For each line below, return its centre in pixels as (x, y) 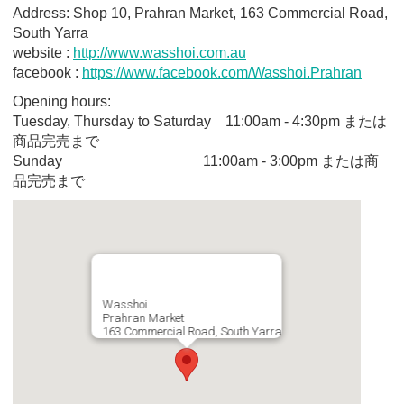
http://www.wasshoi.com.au (160, 52)
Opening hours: (62, 101)
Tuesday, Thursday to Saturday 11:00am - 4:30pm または (200, 121)
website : (43, 52)
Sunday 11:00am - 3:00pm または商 (196, 161)
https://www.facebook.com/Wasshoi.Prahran (222, 72)
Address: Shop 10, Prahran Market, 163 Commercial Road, (200, 13)
